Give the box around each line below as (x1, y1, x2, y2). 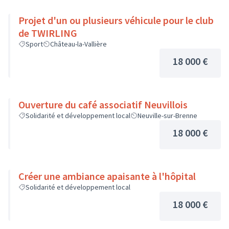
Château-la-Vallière (50, 39, 107, 49)
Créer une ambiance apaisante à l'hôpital (18, 170, 196, 182)
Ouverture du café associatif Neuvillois (18, 98, 188, 111)
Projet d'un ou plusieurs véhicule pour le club (18, 14, 214, 27)
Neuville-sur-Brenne (138, 111, 197, 120)
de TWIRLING (18, 27, 77, 39)
